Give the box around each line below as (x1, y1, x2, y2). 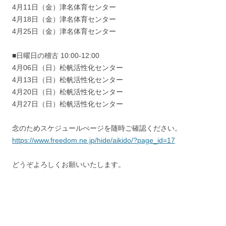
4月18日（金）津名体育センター (12, 15, 116, 24)
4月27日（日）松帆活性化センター (12, 100, 123, 108)
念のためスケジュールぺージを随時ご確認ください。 (12, 124, 182, 133)
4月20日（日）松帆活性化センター (12, 88, 123, 96)
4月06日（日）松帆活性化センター (12, 64, 123, 72)
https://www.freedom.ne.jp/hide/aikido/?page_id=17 (12, 136, 175, 145)
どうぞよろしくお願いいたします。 (12, 160, 125, 169)
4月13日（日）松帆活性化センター (12, 76, 123, 84)
